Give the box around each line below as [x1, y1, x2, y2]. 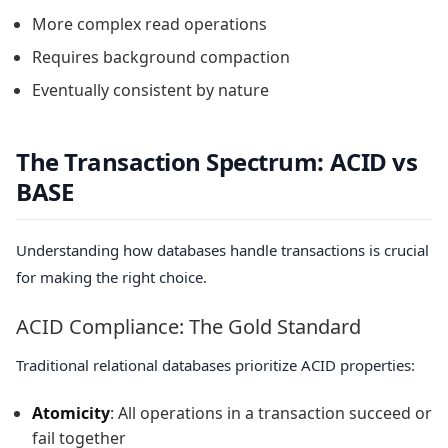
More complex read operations [32, 12, 267, 35]
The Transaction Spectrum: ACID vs [16, 144, 418, 178]
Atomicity [32, 402, 110, 425]
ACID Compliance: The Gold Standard [16, 312, 361, 340]
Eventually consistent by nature [32, 78, 269, 101]
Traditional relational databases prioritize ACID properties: [16, 354, 415, 375]
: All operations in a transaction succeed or [110, 402, 432, 425]
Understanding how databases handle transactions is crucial [16, 240, 429, 261]
